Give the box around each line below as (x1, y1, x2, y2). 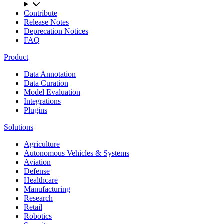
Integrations (24, 97, 61, 105)
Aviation (24, 158, 51, 166)
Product (4, 53, 28, 61)
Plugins (24, 106, 47, 114)
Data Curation (24, 79, 68, 87)
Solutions (4, 123, 33, 131)
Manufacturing (24, 185, 70, 193)
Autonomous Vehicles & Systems (24, 149, 129, 157)
